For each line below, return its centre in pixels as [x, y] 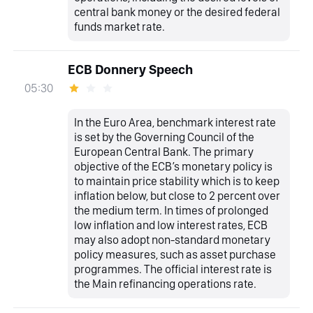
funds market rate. [120, 27]
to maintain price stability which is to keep [177, 181]
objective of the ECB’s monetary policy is [174, 167]
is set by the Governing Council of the [165, 137]
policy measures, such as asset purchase [175, 255]
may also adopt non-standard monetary [173, 240]
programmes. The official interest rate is [173, 269]
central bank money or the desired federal [177, 12]
